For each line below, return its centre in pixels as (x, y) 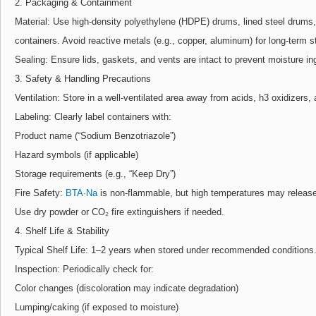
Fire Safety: (40, 193)
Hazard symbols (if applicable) (77, 154)
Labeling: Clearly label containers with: (93, 116)
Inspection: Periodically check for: (84, 269)
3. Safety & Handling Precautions (83, 78)
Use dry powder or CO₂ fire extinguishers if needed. (120, 212)
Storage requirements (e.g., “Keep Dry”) (95, 174)
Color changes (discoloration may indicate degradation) (127, 288)
